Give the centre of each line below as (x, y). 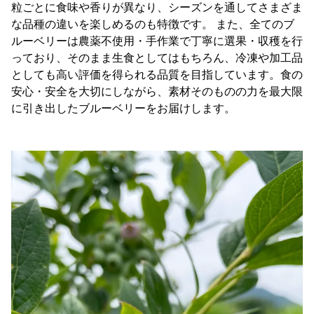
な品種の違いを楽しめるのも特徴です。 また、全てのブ (153, 25)
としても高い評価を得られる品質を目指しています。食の (157, 75)
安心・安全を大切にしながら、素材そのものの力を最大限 (157, 92)
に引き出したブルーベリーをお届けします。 (123, 109)
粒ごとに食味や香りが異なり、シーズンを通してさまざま (157, 8)
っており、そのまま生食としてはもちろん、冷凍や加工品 (157, 58)
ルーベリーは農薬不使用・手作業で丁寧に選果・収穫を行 (157, 41)
